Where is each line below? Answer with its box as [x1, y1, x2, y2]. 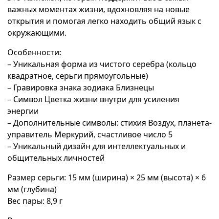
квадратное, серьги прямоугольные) [7, 70, 148, 81]
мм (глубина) [7, 184, 57, 195]
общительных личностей [7, 153, 105, 163]
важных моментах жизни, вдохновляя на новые [7, 4, 190, 15]
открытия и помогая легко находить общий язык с [7, 16, 201, 26]
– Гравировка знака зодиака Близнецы [7, 82, 154, 93]
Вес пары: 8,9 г [7, 196, 63, 206]
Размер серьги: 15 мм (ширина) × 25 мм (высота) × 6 [7, 172, 206, 183]
